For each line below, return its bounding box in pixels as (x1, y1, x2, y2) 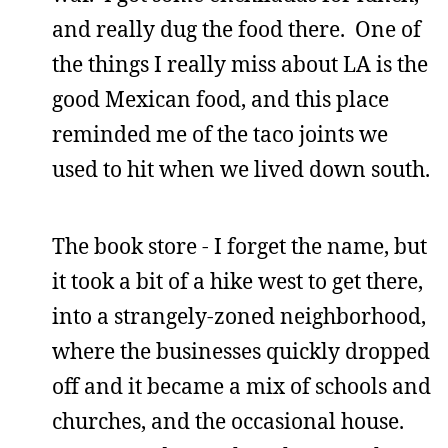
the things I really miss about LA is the (52, 50, 428, 78)
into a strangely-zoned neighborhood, (52, 302, 426, 330)
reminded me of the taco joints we (52, 120, 388, 148)
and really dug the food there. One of (52, 15, 421, 43)
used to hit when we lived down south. (52, 155, 430, 183)
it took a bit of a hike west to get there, (52, 267, 423, 295)
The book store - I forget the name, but (52, 232, 427, 260)
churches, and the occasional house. (52, 407, 404, 435)
